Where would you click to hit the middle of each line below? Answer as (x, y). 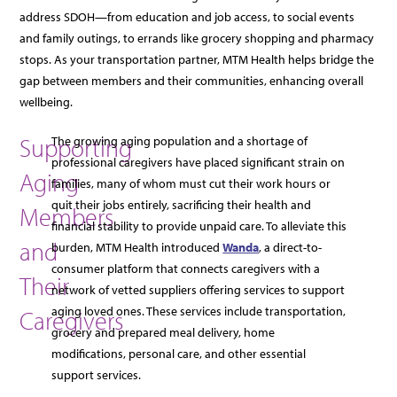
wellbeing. (47, 101)
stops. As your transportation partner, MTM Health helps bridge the (197, 59)
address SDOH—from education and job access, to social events (187, 16)
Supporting (76, 147)
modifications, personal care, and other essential (179, 353)
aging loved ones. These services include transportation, (199, 311)
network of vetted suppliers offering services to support (198, 289)
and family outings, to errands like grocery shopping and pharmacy (197, 38)
